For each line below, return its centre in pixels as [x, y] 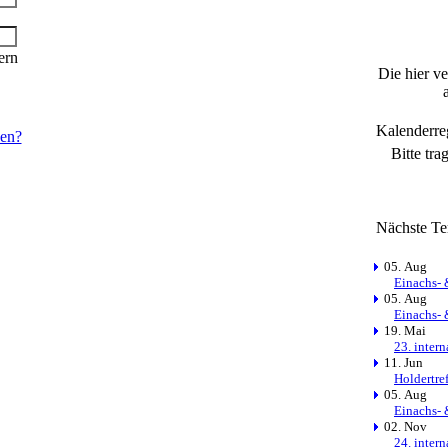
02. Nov [402, 426]
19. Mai [402, 330]
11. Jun [400, 362]
